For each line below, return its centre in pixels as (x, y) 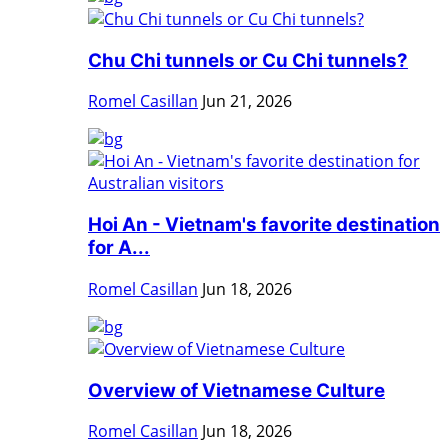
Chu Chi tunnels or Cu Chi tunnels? (248, 60)
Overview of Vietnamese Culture (236, 390)
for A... (119, 248)
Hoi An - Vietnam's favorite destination (264, 225)
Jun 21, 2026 (247, 101)
